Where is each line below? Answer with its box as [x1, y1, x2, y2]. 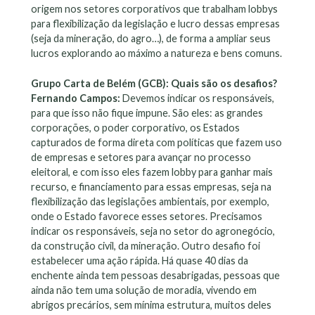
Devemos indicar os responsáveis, [122, 91, 274, 104]
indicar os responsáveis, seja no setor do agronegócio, [31, 224, 275, 237]
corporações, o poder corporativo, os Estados [31, 121, 240, 134]
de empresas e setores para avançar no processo [31, 150, 251, 163]
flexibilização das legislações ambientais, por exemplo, [31, 195, 269, 207]
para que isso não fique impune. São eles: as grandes [31, 106, 263, 119]
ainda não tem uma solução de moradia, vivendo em [31, 283, 257, 296]
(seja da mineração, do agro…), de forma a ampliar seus [31, 32, 271, 45]
